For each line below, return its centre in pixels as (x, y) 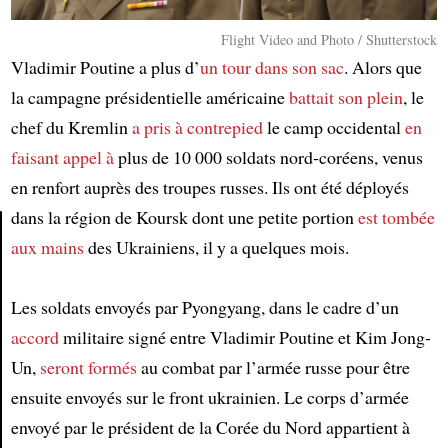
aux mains (47, 247)
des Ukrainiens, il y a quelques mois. (216, 247)
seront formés (88, 367)
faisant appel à (62, 157)
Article (43, 270)
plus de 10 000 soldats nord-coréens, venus (268, 157)
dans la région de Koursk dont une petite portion (184, 217)
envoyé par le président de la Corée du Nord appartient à (210, 427)
